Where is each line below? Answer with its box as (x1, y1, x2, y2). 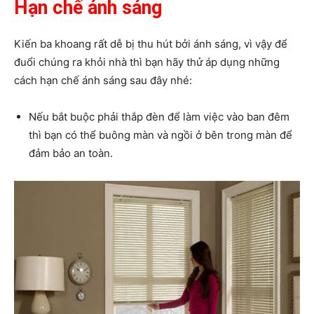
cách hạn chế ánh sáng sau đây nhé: (14, 74, 192, 88)
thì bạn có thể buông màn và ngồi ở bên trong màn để (29, 128, 292, 142)
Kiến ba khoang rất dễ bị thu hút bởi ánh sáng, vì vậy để (14, 37, 287, 51)
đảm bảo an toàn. (29, 146, 113, 161)
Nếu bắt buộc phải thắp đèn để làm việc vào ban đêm (29, 110, 289, 124)
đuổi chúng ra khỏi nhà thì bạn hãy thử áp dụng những (14, 55, 280, 69)
